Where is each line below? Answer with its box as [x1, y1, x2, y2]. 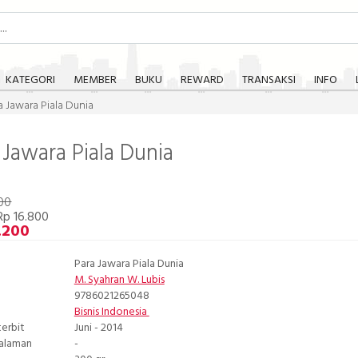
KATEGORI [5, 71, 55, 89]
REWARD [180, 71, 224, 89]
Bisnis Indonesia [74, 303, 149, 322]
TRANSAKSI [241, 71, 296, 89]
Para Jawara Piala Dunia [74, 255, 184, 274]
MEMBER [73, 71, 117, 89]
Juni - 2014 [74, 319, 123, 338]
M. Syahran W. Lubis [74, 271, 165, 290]
